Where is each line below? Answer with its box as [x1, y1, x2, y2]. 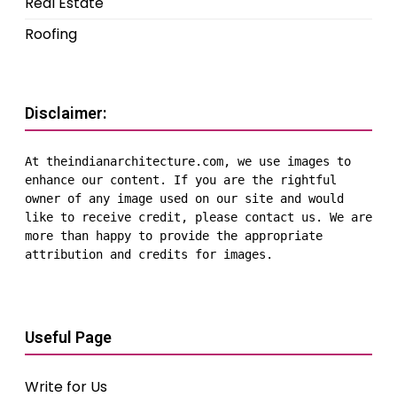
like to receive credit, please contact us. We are [25, 210, 372, 225]
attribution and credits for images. [25, 247, 273, 262]
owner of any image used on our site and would [25, 191, 344, 206]
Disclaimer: [25, 104, 106, 123]
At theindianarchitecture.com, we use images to [25, 154, 351, 169]
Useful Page [25, 328, 112, 347]
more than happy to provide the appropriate [25, 229, 323, 244]
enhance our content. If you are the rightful [25, 173, 337, 188]
